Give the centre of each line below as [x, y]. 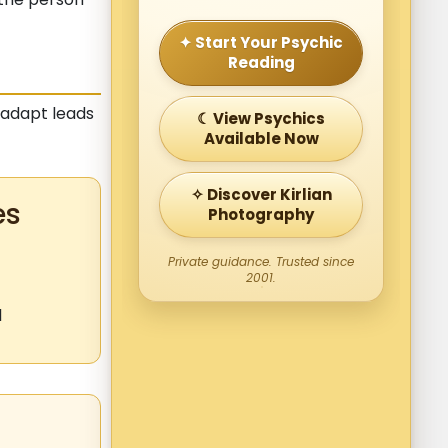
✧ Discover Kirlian [261, 195]
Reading [261, 63]
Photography [261, 215]
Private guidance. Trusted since [261, 262]
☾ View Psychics [261, 119]
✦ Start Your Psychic [261, 43]
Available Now [261, 139]
